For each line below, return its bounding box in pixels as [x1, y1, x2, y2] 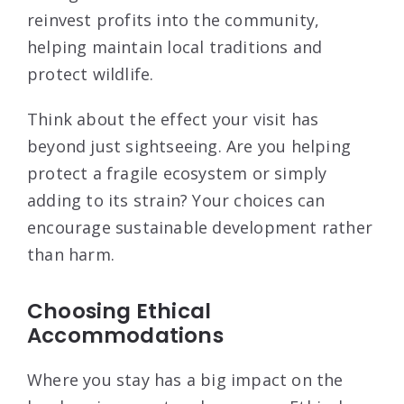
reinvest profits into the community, [27, 8, 320, 31]
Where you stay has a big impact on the [27, 368, 344, 390]
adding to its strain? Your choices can [27, 188, 326, 211]
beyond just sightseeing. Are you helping [27, 134, 352, 157]
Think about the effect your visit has [27, 107, 319, 130]
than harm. [27, 243, 115, 265]
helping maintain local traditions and [27, 35, 323, 58]
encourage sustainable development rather [27, 216, 373, 238]
